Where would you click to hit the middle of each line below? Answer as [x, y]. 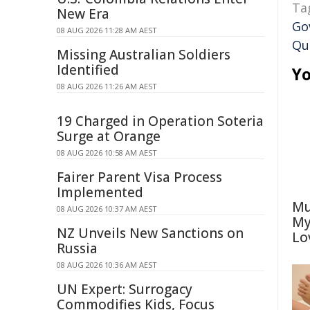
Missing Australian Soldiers [144, 55]
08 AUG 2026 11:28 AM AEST [107, 30]
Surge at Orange [109, 136]
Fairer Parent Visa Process [139, 177]
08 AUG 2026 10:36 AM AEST [107, 265]
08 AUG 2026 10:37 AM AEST [107, 209]
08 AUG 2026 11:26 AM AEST [107, 86]
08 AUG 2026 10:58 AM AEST [107, 153]
